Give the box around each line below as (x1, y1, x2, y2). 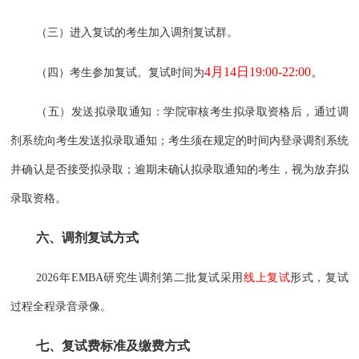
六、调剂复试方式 (36, 230, 139, 244)
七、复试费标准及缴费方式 (36, 338, 191, 353)
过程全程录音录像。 (10, 301, 112, 313)
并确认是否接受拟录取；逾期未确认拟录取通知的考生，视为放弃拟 (10, 163, 349, 176)
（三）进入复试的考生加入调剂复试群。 (36, 26, 239, 39)
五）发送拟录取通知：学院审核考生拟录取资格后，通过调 (47, 106, 349, 119)
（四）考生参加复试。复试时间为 (36, 66, 205, 79)
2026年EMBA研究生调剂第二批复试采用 (36, 272, 244, 284)
